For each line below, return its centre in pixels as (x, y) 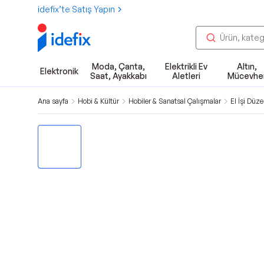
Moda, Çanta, (118, 66)
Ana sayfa (53, 101)
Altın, (247, 66)
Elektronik (59, 71)
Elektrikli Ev (186, 66)
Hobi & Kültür (98, 101)
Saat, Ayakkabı (118, 76)
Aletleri (186, 76)
